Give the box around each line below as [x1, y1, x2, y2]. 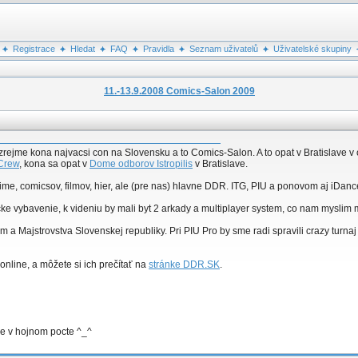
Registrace [12, 44, 55, 54]
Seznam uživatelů [189, 44, 258, 54]
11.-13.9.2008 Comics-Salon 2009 [104, 86, 255, 97]
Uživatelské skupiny [272, 44, 352, 54]
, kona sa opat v [19, 158, 89, 169]
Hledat [70, 44, 95, 54]
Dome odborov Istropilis [89, 158, 193, 169]
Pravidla [142, 44, 174, 54]
